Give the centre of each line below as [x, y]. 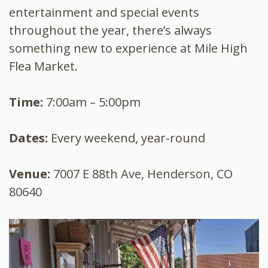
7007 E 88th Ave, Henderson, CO [141, 173]
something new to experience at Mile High [128, 48]
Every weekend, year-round [128, 138]
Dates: [30, 138]
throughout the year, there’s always [110, 30]
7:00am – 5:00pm [92, 102]
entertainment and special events [104, 12]
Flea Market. [43, 66]
